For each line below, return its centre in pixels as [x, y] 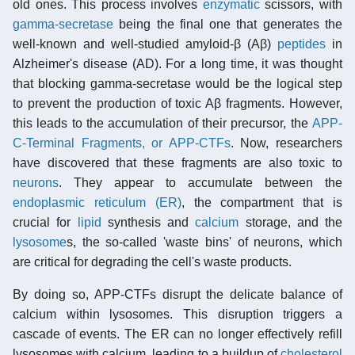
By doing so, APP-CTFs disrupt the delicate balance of [177, 294]
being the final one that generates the [228, 24]
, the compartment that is [262, 202]
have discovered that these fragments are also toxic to [177, 162]
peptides [302, 44]
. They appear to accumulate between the [200, 182]
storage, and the [290, 222]
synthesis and [148, 222]
